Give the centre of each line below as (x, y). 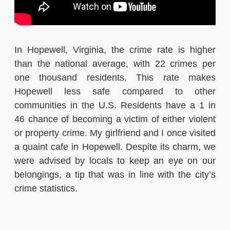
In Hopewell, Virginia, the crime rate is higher (115, 50)
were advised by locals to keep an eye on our (115, 160)
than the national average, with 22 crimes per (115, 63)
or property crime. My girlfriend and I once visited (115, 133)
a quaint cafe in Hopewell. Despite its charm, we (115, 147)
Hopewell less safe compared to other (115, 91)
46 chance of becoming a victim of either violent (115, 119)
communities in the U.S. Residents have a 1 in (115, 105)
